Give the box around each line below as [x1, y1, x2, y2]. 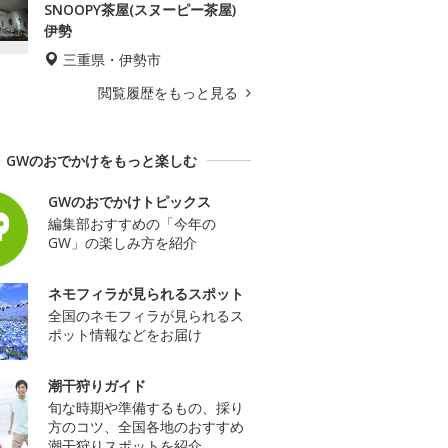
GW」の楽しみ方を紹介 [48, 232, 197, 252]
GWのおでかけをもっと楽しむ [5, 150, 197, 170]
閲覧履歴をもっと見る [98, 82, 242, 102]
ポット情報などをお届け [48, 324, 202, 344]
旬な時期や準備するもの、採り [48, 397, 244, 417]
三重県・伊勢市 [63, 49, 161, 69]
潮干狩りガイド [48, 375, 146, 395]
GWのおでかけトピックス [48, 191, 211, 211]
